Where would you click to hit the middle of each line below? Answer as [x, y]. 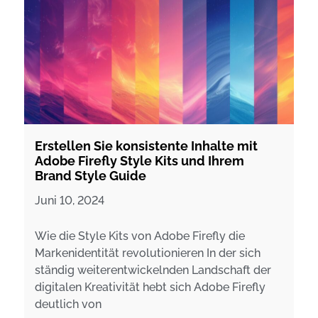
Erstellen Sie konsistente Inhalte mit [146, 146]
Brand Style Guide [91, 175]
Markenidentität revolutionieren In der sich [148, 253]
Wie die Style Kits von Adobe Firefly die [140, 236]
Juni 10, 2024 [70, 200]
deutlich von [68, 304]
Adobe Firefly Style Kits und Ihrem [139, 160]
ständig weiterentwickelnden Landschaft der [153, 270]
